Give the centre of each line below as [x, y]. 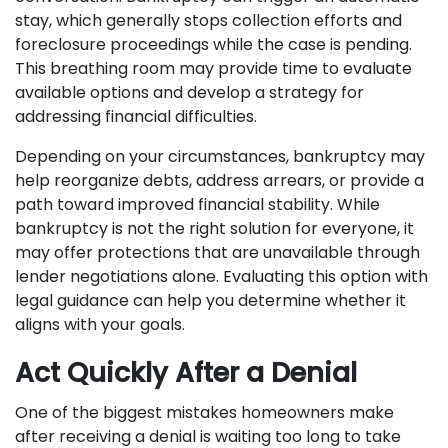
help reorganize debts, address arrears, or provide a [219, 180]
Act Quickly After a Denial [186, 372]
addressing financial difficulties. [138, 116]
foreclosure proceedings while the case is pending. [213, 44]
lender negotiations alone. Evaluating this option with [221, 276]
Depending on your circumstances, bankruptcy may [220, 156]
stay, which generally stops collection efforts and [208, 20]
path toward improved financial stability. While [197, 204]
